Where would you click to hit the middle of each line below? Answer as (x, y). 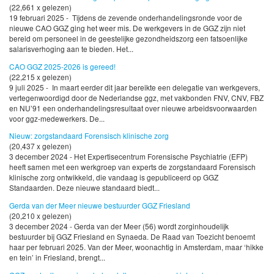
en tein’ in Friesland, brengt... (57, 257)
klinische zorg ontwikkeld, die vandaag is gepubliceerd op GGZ (114, 177)
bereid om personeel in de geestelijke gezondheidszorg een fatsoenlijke (128, 38)
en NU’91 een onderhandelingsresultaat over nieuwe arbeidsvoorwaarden (133, 108)
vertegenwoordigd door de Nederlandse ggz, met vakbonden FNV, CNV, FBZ (136, 97)
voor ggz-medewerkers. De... (57, 118)
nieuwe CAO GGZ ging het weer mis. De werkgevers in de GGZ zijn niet (127, 28)
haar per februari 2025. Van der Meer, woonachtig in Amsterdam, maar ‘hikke (136, 247)
